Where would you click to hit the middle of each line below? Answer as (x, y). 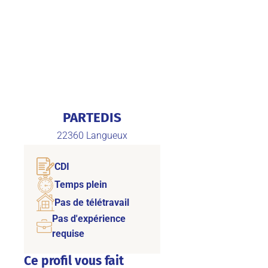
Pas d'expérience (89, 219)
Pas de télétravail (92, 202)
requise (68, 234)
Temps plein (80, 184)
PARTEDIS (92, 118)
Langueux (106, 135)
